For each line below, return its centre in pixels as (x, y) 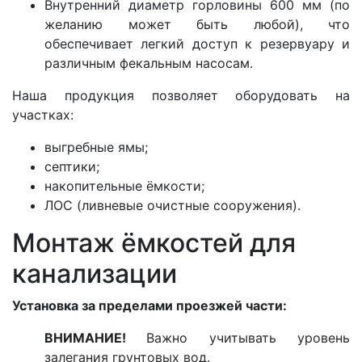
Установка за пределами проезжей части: (149, 305)
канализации (95, 273)
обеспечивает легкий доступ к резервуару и (197, 43)
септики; (72, 166)
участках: (43, 114)
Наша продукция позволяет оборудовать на (181, 95)
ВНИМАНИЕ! (96, 337)
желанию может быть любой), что (197, 24)
